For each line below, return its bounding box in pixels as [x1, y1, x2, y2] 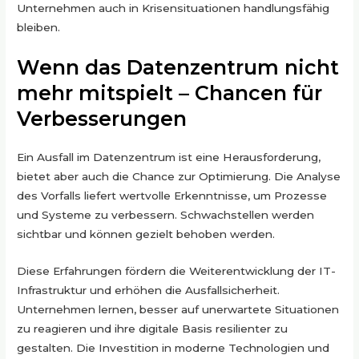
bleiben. [17, 21, 61, 34]
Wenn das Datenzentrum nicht [17, 55, 340, 80]
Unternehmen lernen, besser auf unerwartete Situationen [17, 303, 340, 317]
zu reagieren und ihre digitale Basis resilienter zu [17, 322, 288, 336]
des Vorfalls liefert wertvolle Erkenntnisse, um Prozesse [17, 189, 328, 203]
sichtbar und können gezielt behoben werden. [17, 228, 276, 241]
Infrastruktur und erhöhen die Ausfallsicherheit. [17, 284, 280, 297]
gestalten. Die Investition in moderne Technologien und [17, 341, 330, 355]
